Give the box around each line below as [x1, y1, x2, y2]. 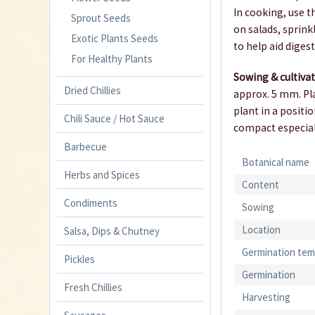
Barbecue [64, 139, 107, 153]
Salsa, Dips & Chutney [64, 224, 160, 238]
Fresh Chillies [64, 280, 122, 294]
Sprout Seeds [71, 11, 131, 25]
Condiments [64, 195, 117, 210]
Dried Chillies [64, 83, 121, 97]
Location [242, 223, 281, 237]
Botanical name [242, 155, 310, 169]
